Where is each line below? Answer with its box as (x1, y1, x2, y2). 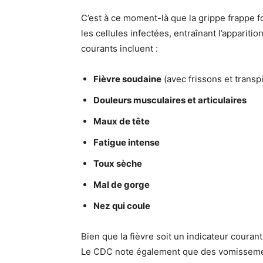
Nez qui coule (93, 200, 150, 211)
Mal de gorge (93, 179, 150, 190)
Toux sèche (93, 158, 142, 169)
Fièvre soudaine (93, 73, 161, 85)
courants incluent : (81, 43, 158, 54)
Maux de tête (93, 116, 150, 127)
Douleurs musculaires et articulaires (93, 95, 247, 106)
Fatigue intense (93, 137, 160, 148)
